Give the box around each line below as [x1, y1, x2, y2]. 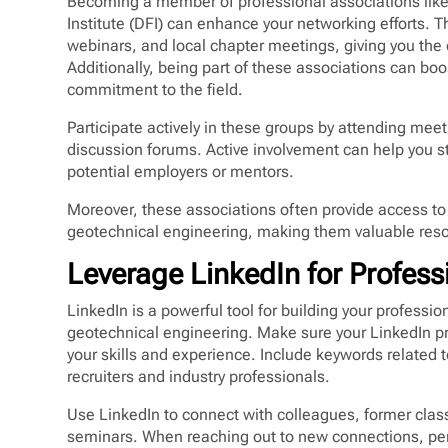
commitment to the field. [67, 79, 244, 99]
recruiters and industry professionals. [67, 366, 331, 386]
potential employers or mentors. [67, 161, 295, 181]
